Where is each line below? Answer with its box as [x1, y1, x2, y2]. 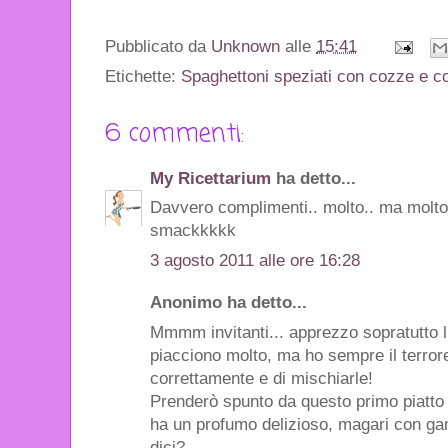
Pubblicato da [105, 37, 211, 57]
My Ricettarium [150, 168, 271, 188]
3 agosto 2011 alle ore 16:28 [150, 250, 360, 270]
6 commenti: [105, 115, 244, 153]
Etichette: [105, 66, 181, 86]
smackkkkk [150, 221, 236, 241]
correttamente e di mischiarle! [150, 368, 373, 388]
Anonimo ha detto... [150, 293, 307, 313]
